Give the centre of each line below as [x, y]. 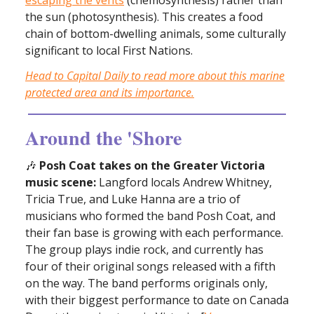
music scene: [61, 182]
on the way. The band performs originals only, [146, 283]
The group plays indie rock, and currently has [144, 249]
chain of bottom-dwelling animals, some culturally [156, 33]
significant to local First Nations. [109, 50]
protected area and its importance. [110, 92]
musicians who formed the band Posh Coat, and [150, 216]
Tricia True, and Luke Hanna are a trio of [133, 199]
